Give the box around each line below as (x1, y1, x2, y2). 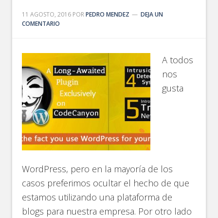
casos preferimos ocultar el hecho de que (22, 177, 190, 189)
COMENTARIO (22, 19, 60, 28)
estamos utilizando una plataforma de (22, 191, 173, 203)
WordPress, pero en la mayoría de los (22, 163, 173, 175)
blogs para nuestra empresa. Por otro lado (22, 205, 192, 217)
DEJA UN (141, 10, 163, 18)
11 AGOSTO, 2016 (22, 10, 72, 18)
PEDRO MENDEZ (86, 10, 130, 18)
